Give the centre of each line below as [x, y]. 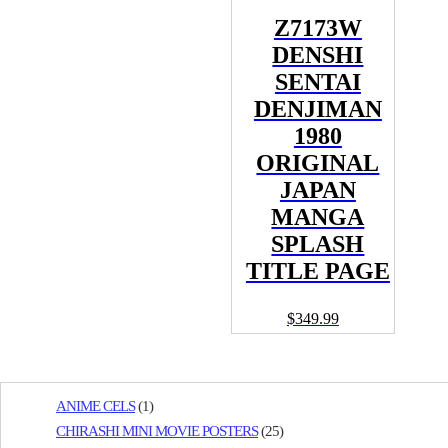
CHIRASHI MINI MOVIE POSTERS [157, 431]
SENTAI [317, 82]
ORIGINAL [318, 163]
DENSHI [318, 55]
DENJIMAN [317, 109]
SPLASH [318, 244]
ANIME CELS [95, 406]
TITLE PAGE [317, 271]
